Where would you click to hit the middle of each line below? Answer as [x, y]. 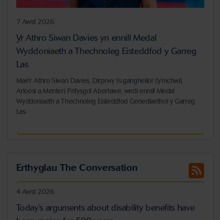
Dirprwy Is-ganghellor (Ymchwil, [137, 81]
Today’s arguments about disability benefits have [105, 208]
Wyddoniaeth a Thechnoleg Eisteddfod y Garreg [106, 51]
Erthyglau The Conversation [77, 168]
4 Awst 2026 [35, 192]
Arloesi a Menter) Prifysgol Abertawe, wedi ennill [86, 91]
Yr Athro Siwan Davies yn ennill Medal [86, 38]
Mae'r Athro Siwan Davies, [53, 81]
